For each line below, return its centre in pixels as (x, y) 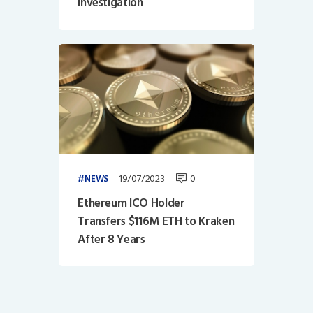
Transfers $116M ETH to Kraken (156, 221)
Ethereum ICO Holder (131, 203)
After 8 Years (111, 239)
